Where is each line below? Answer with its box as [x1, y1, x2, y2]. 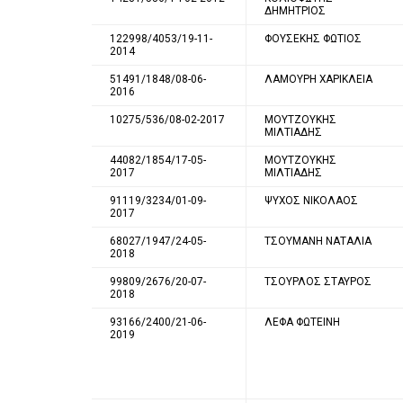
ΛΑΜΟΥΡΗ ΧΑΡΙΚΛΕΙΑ [264, 72, 372, 85]
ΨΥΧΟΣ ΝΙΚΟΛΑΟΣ [264, 193, 358, 207]
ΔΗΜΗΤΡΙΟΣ [264, 4, 326, 17]
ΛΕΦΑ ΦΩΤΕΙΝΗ [264, 315, 340, 328]
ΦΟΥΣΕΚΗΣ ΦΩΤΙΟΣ [264, 31, 362, 45]
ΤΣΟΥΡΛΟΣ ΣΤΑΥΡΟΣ [264, 274, 372, 288]
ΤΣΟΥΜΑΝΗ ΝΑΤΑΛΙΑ [264, 234, 372, 247]
